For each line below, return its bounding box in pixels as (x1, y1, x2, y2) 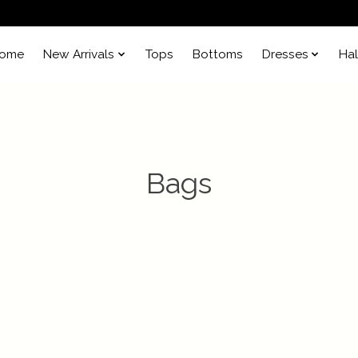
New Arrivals (43, 46, 115, 62)
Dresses (262, 46, 308, 62)
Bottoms (192, 46, 243, 62)
